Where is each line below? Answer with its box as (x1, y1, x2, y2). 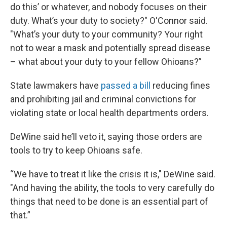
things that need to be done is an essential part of (10, 196, 208, 207)
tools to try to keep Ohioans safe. (10, 145, 142, 156)
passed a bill (101, 80, 150, 91)
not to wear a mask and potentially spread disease (10, 43, 210, 53)
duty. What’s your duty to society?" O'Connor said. (10, 15, 208, 26)
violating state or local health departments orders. (10, 107, 209, 118)
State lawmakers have (10, 80, 101, 91)
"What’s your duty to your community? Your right (10, 29, 203, 40)
